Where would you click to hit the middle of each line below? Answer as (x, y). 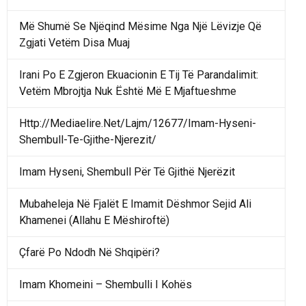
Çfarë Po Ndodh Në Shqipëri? (89, 252)
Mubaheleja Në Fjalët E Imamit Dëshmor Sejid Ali (135, 204)
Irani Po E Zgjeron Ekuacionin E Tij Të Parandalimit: (139, 74)
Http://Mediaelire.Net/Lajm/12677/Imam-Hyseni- (138, 123)
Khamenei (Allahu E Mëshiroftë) (94, 220)
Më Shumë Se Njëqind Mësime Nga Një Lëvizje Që (140, 26)
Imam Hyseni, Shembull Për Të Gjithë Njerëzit (127, 171)
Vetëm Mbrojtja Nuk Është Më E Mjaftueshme (128, 91)
